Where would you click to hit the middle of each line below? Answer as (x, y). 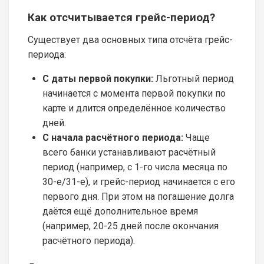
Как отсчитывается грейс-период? (121, 17)
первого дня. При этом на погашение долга (138, 196)
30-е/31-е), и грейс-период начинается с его (139, 181)
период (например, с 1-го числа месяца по (135, 167)
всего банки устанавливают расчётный (129, 152)
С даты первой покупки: (98, 78)
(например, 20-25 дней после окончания (131, 226)
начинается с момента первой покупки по (134, 93)
